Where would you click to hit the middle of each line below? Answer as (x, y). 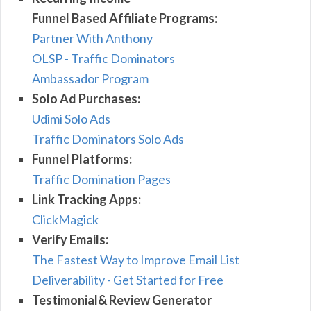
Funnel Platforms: (82, 159)
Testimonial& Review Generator (122, 300)
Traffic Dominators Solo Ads (108, 139)
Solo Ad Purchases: (86, 99)
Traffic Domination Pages (101, 179)
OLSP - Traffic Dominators (103, 59)
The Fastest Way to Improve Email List (136, 260)
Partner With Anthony (92, 39)
